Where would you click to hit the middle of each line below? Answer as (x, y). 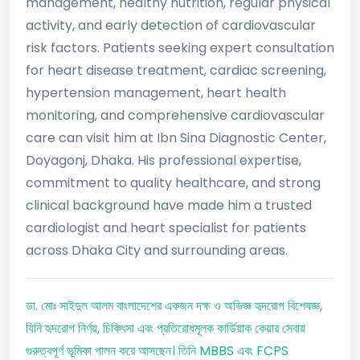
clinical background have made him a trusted (169, 205)
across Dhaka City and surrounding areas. (157, 250)
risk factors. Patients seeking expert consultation (180, 48)
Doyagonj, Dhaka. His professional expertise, (164, 160)
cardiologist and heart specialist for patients (166, 228)
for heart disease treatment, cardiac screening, (176, 70)
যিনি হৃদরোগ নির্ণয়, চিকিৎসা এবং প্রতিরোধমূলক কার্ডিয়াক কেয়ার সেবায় (166, 328)
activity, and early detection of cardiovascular (171, 25)
